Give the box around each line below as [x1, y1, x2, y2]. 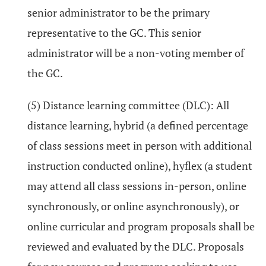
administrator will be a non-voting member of [27, 46, 244, 60]
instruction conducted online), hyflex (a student [27, 159, 252, 173]
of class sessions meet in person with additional [27, 138, 252, 153]
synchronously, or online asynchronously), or [27, 199, 239, 213]
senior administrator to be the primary [27, 5, 210, 20]
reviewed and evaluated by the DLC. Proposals [27, 239, 244, 254]
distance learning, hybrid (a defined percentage [27, 118, 248, 132]
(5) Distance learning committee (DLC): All [27, 98, 229, 112]
